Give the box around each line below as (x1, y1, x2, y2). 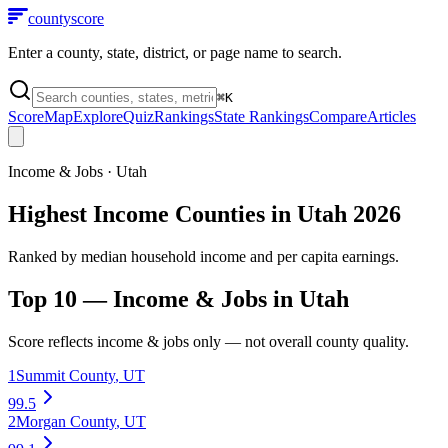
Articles (367, 108, 416, 125)
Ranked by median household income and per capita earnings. (8, 247, 399, 265)
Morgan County (16, 412, 116, 430)
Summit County (16, 366, 115, 384)
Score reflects (8, 332, 97, 350)
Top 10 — (8, 285, 113, 312)
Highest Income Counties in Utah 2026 (8, 200, 401, 227)
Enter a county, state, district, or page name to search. (8, 44, 342, 61)
